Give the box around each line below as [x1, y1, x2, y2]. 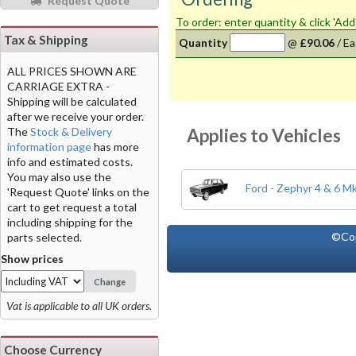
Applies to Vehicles [187, 124, 341, 146]
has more [91, 139, 139, 153]
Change [94, 276, 126, 287]
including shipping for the [7, 215, 133, 229]
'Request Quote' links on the [7, 184, 149, 199]
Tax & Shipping [4, 32, 88, 47]
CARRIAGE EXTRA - [7, 79, 110, 93]
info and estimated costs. [7, 154, 133, 168]
